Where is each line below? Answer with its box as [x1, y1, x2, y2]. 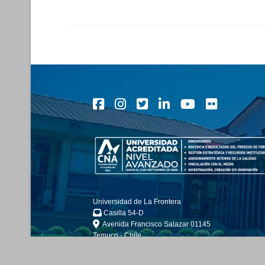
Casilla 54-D [102, 209, 144, 218]
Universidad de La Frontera [93, 198, 181, 206]
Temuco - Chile [93, 231, 141, 240]
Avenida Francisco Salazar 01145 [99, 220, 211, 229]
